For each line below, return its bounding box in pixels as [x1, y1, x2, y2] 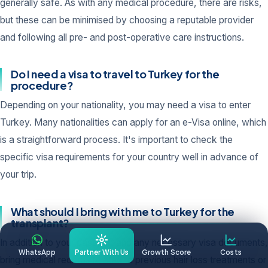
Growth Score [142, 248, 191, 257]
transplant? [11, 215, 70, 230]
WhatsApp [18, 248, 56, 257]
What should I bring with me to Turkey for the [11, 204, 234, 218]
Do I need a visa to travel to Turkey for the [11, 67, 220, 81]
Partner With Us [75, 248, 129, 257]
